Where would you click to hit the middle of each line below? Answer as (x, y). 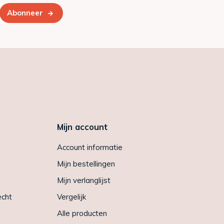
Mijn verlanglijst (83, 180)
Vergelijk (71, 196)
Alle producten (82, 213)
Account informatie (89, 147)
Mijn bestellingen (86, 163)
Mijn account (82, 126)
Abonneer (25, 12)
